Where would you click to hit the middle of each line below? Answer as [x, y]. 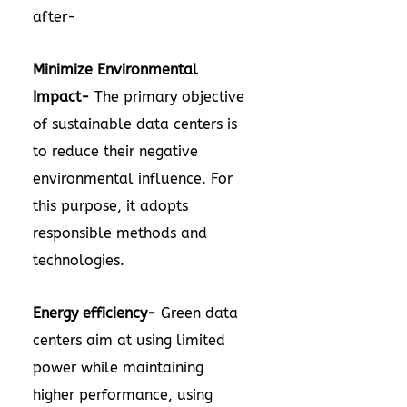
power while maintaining [118, 367]
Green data [199, 313]
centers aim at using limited [129, 340]
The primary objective [169, 97]
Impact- [64, 97]
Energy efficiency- [97, 313]
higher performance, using [123, 395]
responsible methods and [120, 233]
